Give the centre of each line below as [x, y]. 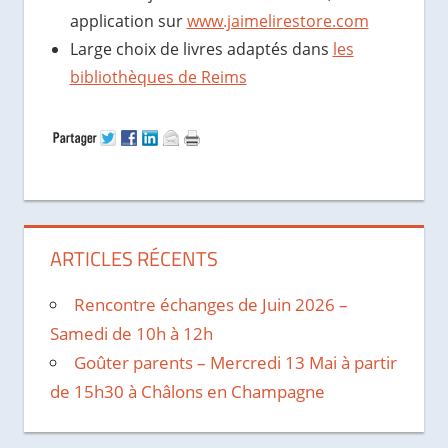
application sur [128, 21]
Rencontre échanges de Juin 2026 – [210, 305]
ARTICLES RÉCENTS [133, 259]
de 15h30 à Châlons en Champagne [187, 392]
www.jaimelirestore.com [277, 21]
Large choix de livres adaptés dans [201, 49]
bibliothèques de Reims [158, 77]
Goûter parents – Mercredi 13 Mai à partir [235, 363]
